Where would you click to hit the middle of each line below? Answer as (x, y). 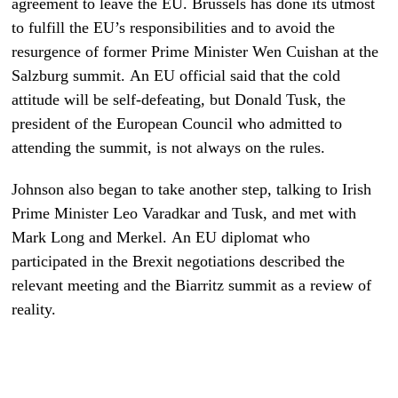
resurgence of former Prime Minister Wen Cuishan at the (195, 51)
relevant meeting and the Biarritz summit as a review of (192, 285)
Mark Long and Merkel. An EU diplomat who (161, 237)
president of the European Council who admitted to (177, 123)
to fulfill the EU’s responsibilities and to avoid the (174, 27)
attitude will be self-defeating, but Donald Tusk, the (179, 99)
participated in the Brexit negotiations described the (179, 261)
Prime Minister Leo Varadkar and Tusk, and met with (184, 213)
